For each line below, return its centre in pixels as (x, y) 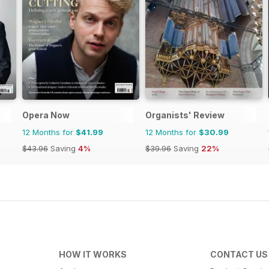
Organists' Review (185, 115)
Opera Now (46, 115)
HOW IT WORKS (92, 255)
